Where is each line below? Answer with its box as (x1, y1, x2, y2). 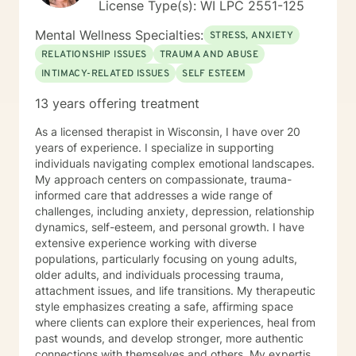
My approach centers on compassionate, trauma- (35, 172, 292, 186)
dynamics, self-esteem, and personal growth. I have (35, 220, 273, 234)
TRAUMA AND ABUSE (159, 48, 259, 61)
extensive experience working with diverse (35, 236, 257, 250)
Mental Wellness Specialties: (35, 27, 203, 43)
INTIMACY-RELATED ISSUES (41, 68, 170, 80)
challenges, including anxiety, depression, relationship (35, 204, 315, 218)
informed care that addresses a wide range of (35, 188, 273, 202)
